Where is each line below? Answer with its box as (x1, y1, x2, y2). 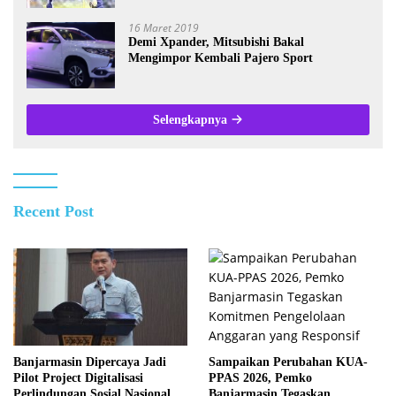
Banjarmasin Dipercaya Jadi (13, 355, 166, 369)
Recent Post (13, 202, 94, 221)
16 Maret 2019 (128, 20, 199, 36)
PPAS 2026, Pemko (209, 371, 312, 385)
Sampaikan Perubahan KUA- (209, 355, 368, 369)
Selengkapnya (153, 113, 231, 127)
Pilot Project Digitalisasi (13, 371, 143, 385)
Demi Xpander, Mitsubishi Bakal (128, 35, 304, 49)
